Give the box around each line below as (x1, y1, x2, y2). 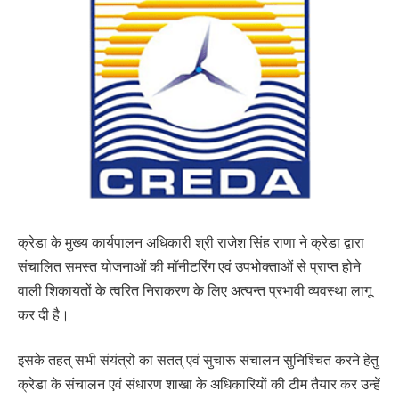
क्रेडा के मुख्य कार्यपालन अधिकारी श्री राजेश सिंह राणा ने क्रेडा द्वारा (18, 232, 364, 252)
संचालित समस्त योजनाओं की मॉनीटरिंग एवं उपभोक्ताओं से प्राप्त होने (18, 256, 361, 276)
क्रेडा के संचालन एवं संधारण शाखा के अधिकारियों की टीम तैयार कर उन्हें (18, 374, 380, 395)
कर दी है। (18, 304, 69, 324)
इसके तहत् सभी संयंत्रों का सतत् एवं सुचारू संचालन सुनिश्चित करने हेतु (18, 350, 379, 370)
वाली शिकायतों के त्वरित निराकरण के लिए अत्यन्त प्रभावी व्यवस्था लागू (18, 280, 371, 300)
